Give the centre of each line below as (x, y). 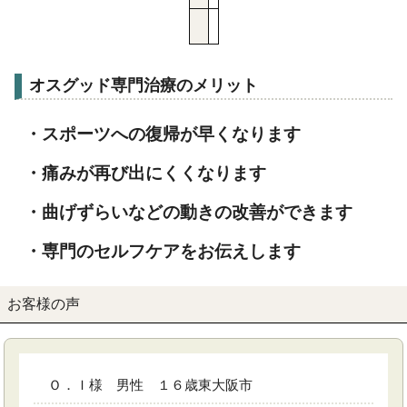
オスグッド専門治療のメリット (144, 85)
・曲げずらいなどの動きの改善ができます (189, 212)
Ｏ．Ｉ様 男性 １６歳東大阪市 (150, 385)
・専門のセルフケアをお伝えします (163, 251)
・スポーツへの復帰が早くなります (163, 134)
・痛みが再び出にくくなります (145, 173)
